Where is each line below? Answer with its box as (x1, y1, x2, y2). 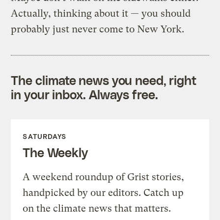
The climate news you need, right (11, 72, 197, 87)
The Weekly (23, 144, 88, 160)
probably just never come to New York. (11, 23, 185, 35)
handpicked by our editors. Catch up (23, 187, 184, 198)
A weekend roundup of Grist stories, (23, 171, 185, 183)
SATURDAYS (23, 132, 67, 140)
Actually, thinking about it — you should (11, 7, 191, 19)
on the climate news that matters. (23, 202, 171, 214)
